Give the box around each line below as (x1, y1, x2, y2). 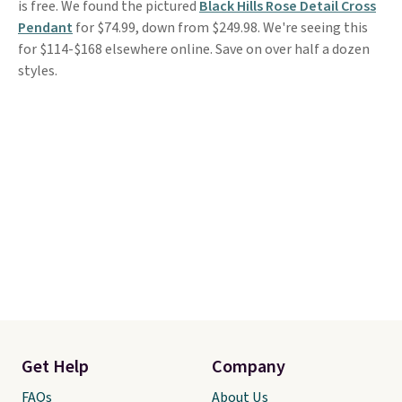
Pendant (18, 18, 73, 38)
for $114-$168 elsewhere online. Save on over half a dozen (18, 39, 370, 59)
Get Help (22, 354, 89, 380)
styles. (18, 61, 57, 81)
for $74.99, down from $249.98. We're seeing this (73, 18, 368, 38)
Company (212, 354, 285, 380)
